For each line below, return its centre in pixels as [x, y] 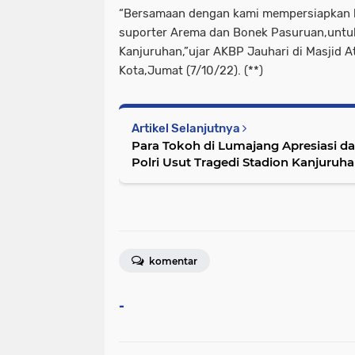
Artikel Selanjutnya [187, 128]
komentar [172, 261]
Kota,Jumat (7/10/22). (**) [191, 70]
